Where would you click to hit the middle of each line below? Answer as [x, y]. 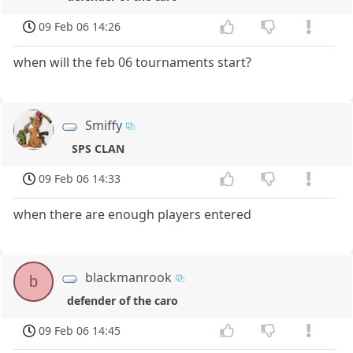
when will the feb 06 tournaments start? [133, 63]
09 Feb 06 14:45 [80, 330]
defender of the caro [123, 300]
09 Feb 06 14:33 [80, 178]
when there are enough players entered [133, 214]
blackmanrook [129, 277]
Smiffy [104, 126]
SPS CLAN [98, 149]
